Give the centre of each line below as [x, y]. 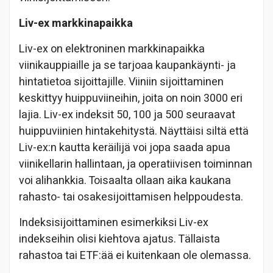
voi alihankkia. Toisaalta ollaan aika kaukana [125, 180]
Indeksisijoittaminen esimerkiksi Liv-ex [114, 222]
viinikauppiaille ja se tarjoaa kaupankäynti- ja [127, 65]
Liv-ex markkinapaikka [76, 23]
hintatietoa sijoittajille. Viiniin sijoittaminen [121, 82]
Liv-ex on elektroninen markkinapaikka [112, 49]
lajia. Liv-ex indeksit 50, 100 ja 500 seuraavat [127, 115]
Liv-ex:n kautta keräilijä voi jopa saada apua [125, 147]
